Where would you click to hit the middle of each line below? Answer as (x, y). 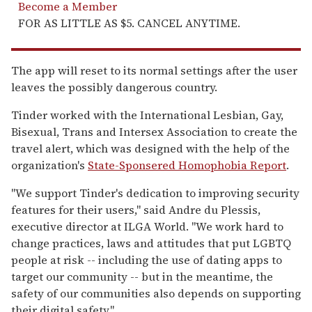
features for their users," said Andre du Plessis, (136, 209)
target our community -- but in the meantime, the (142, 276)
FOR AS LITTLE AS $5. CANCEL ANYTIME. (129, 23)
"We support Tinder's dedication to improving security (155, 193)
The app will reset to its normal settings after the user (154, 70)
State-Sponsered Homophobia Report (187, 165)
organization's (49, 165)
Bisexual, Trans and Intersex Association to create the (154, 131)
